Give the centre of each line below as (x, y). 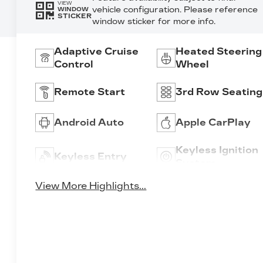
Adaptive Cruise (97, 51)
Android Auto (89, 122)
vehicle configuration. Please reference (175, 9)
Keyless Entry (91, 156)
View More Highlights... (91, 186)
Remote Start (90, 92)
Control (74, 64)
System (195, 163)
